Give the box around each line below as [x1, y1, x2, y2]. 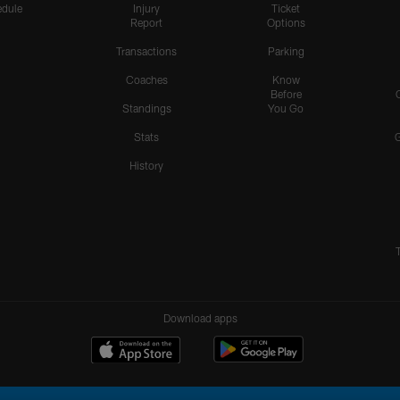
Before [270, 87, 302, 100]
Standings [121, 101, 171, 114]
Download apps [162, 311, 237, 324]
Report [130, 15, 162, 29]
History [129, 158, 163, 171]
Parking [267, 44, 304, 57]
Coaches [125, 72, 168, 86]
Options [266, 15, 305, 29]
